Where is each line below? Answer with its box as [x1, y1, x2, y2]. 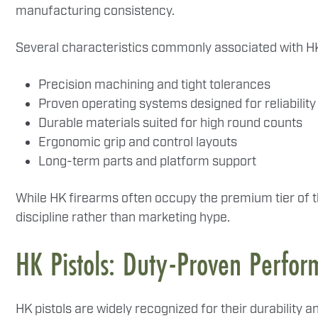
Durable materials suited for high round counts [38, 115, 302, 132]
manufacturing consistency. [16, 3, 175, 20]
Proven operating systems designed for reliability [38, 96, 316, 113]
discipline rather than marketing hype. [16, 209, 230, 226]
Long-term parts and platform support [38, 153, 256, 170]
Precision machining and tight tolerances [38, 77, 270, 94]
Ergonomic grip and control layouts [38, 134, 237, 151]
